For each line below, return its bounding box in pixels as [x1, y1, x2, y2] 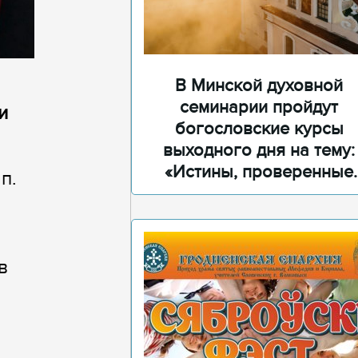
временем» [214, 183, 304, 205]
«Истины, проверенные [165, 161, 353, 183]
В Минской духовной [175, 75, 343, 97]
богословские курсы [174, 118, 344, 140]
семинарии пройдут [180, 97, 338, 118]
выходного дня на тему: [163, 140, 355, 161]
